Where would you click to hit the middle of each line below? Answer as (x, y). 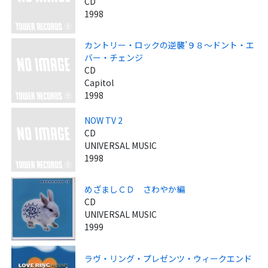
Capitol (99, 83)
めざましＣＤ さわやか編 (135, 189)
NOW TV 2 (104, 121)
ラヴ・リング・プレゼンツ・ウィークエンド (168, 258)
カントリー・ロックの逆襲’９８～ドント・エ (170, 45)
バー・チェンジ (114, 58)
